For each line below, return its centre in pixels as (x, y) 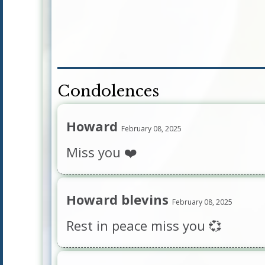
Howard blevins (119, 199)
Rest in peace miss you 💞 (144, 225)
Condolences (108, 91)
